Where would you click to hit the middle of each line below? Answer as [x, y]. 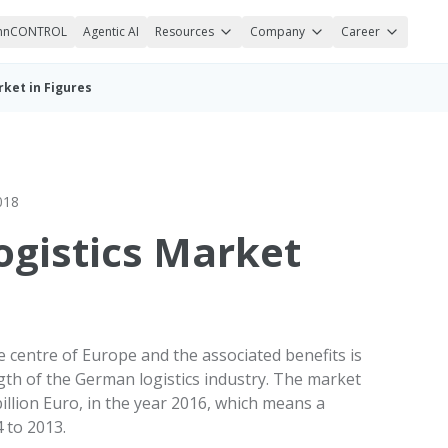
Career [360, 31]
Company [277, 31]
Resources [184, 31]
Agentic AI [111, 31]
